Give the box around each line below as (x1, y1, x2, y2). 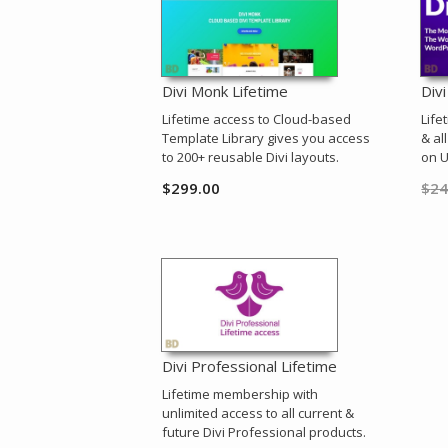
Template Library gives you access (162, 129, 370, 148)
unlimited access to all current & (162, 404, 354, 423)
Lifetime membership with (162, 385, 318, 404)
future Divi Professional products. (162, 423, 366, 442)
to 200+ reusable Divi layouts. (162, 148, 339, 167)
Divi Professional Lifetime (162, 356, 337, 377)
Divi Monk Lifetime (162, 81, 288, 102)
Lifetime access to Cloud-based (162, 110, 351, 129)
